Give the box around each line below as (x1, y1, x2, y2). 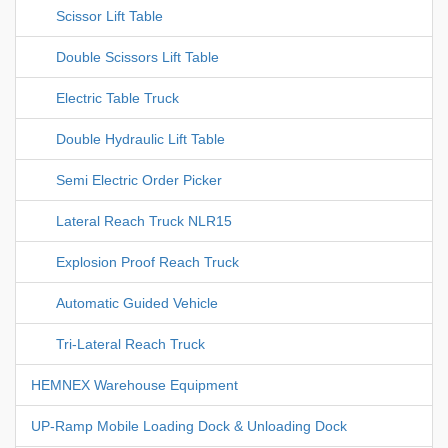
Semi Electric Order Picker (56, 172, 222, 189)
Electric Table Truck (56, 90, 179, 107)
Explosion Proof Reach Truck (56, 254, 239, 271)
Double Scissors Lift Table (56, 49, 219, 66)
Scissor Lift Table (56, 8, 163, 25)
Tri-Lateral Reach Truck (56, 336, 205, 353)
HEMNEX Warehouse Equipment (31, 377, 238, 394)
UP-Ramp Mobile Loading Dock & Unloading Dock (31, 418, 347, 435)
